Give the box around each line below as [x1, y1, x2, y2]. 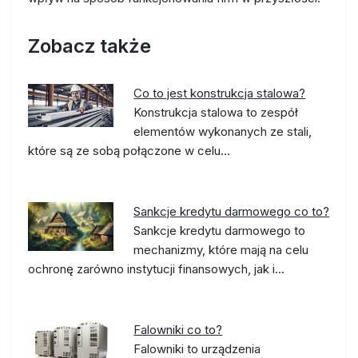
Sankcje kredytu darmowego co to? [133, 204, 330, 219]
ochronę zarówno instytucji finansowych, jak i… [28, 261, 284, 276]
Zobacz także [28, 34, 151, 58]
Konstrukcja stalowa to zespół [133, 105, 299, 120]
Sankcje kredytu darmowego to [133, 223, 306, 238]
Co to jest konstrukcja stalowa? [133, 86, 306, 101]
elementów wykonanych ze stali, [133, 124, 312, 139]
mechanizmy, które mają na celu [133, 242, 309, 257]
